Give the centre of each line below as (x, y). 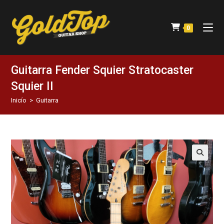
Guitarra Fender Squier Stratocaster (102, 70)
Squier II (32, 86)
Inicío (19, 100)
